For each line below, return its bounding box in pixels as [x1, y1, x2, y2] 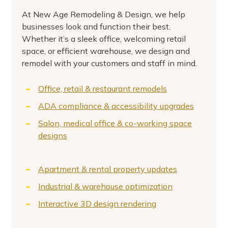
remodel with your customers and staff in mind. [22, 58, 197, 68]
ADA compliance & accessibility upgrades [38, 101, 194, 111]
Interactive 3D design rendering [38, 198, 156, 209]
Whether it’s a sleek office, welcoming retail [22, 34, 186, 44]
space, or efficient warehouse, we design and [22, 46, 190, 56]
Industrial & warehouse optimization [38, 181, 173, 191]
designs [38, 130, 67, 140]
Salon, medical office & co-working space [38, 118, 192, 128]
